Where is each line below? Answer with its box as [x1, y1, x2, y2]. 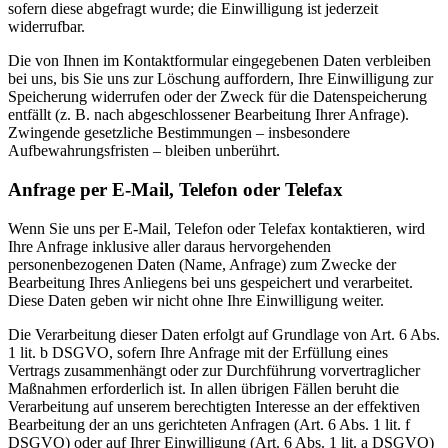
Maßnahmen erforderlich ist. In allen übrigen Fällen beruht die [8, 379, 399, 397]
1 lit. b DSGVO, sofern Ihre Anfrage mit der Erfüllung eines [8, 343, 388, 361]
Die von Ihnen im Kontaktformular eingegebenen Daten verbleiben [8, 52, 431, 70]
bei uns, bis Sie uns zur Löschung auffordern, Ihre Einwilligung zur [8, 70, 433, 88]
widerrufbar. [8, 18, 85, 36]
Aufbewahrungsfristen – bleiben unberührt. [8, 142, 280, 160]
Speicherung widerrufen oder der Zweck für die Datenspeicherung [8, 88, 427, 106]
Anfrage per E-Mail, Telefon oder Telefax [8, 179, 343, 201]
